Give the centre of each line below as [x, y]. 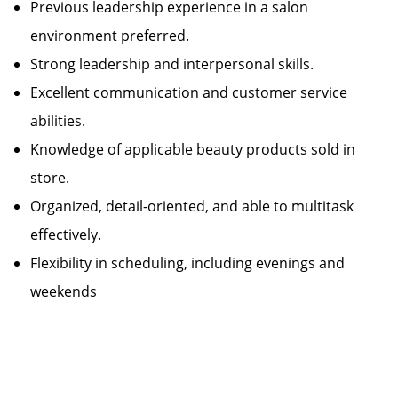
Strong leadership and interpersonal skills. [179, 64]
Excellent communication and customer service [189, 92]
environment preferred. [117, 36]
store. [57, 178]
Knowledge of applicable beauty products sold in [193, 149]
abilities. [65, 121]
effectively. [73, 235]
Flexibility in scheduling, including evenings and [187, 263]
